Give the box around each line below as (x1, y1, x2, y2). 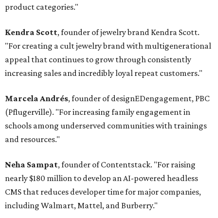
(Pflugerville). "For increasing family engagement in (5, 107, 190, 117)
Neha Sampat (5, 160, 58, 170)
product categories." (5, 2, 78, 12)
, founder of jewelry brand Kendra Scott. (57, 27, 200, 37)
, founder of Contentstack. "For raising (58, 160, 196, 170)
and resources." (5, 134, 60, 145)
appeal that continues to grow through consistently (5, 54, 191, 65)
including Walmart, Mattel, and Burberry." (5, 200, 158, 211)
